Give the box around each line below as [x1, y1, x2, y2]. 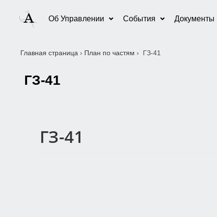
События [123, 14, 155, 23]
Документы [174, 14, 215, 23]
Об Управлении [48, 14, 104, 23]
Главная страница [20, 49, 78, 57]
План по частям [84, 49, 135, 57]
